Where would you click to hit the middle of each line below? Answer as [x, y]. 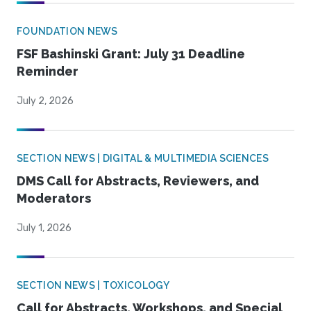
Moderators [54, 199]
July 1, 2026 [44, 228]
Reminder [48, 72]
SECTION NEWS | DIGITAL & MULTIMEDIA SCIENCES [143, 159]
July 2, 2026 [45, 101]
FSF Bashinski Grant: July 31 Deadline [131, 54]
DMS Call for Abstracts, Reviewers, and [138, 181]
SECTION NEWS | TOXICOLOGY [93, 286]
